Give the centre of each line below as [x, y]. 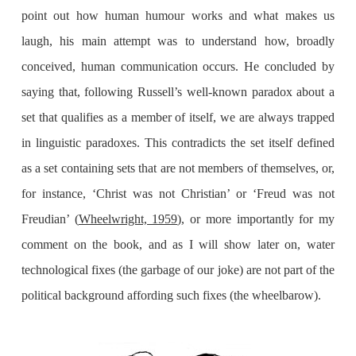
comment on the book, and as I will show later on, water [178, 245]
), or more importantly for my [256, 219]
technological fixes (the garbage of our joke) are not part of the [178, 270]
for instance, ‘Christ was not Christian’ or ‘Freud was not [178, 194]
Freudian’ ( [50, 219]
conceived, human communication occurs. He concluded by [178, 67]
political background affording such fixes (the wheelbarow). [171, 296]
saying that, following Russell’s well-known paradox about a [178, 92]
